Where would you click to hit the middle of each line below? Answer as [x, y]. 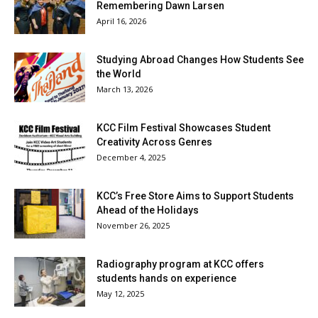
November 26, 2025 [133, 225]
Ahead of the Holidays [148, 210]
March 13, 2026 [125, 89]
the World [119, 73]
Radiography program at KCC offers [180, 264]
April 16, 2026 [121, 21]
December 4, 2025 [131, 157]
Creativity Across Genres [154, 142]
